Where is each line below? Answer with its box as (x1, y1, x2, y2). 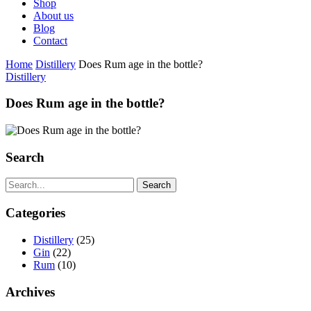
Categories (6, 205, 65, 221)
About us (33, 9, 74, 22)
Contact (33, 34, 67, 47)
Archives (6, 284, 55, 299)
